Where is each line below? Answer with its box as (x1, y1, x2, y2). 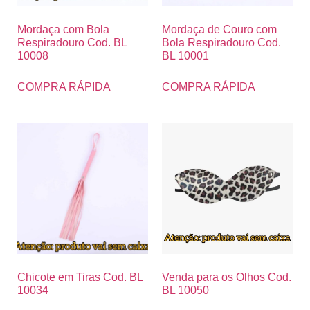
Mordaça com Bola (17, 23, 109, 35)
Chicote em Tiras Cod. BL (17, 271, 143, 283)
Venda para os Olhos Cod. (162, 271, 291, 283)
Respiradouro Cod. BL (17, 36, 127, 48)
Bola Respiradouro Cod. (162, 36, 281, 48)
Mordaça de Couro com (162, 23, 277, 35)
